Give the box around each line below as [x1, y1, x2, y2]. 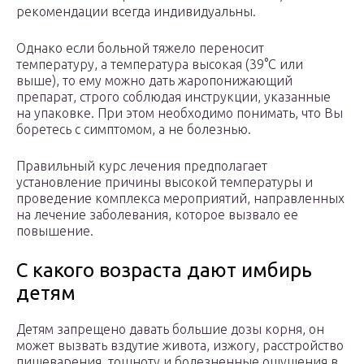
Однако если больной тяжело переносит [16, 41, 264, 56]
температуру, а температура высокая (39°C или [16, 57, 303, 72]
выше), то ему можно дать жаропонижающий [16, 73, 292, 89]
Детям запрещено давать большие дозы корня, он [16, 322, 324, 337]
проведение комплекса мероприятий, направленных [16, 191, 344, 206]
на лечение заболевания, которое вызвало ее [16, 207, 298, 223]
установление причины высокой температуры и [16, 175, 313, 190]
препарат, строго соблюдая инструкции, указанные [16, 89, 331, 105]
